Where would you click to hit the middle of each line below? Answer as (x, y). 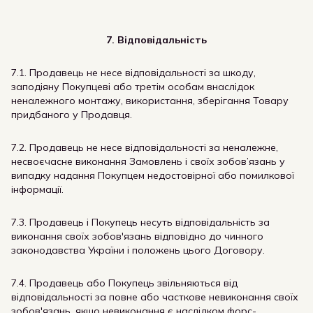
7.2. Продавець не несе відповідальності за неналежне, (145, 147)
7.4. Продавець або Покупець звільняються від (124, 283)
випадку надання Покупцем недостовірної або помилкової (153, 175)
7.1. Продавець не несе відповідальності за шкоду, (133, 73)
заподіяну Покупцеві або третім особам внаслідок (133, 87)
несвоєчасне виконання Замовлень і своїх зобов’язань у (148, 161)
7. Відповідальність (156, 40)
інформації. (37, 189)
